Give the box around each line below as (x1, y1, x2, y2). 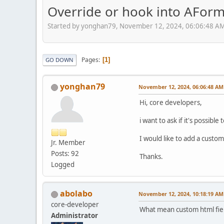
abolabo (60, 188, 92, 199)
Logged (51, 160, 74, 169)
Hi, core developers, (139, 98, 202, 107)
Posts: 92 (51, 149, 79, 158)
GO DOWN (45, 56, 73, 64)
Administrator (51, 211, 98, 220)
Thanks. (139, 152, 163, 161)
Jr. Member (51, 138, 85, 147)
